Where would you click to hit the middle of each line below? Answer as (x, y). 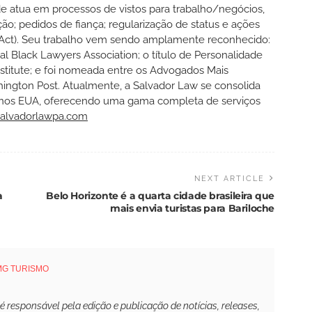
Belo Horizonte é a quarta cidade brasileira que (160, 195)
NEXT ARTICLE (229, 178)
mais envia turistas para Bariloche (192, 208)
